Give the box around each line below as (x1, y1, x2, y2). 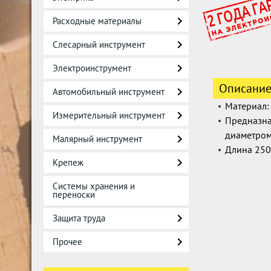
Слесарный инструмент (53, 39, 145, 50)
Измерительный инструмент (53, 109, 165, 121)
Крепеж (53, 157, 83, 168)
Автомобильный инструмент (53, 86, 165, 97)
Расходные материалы (53, 15, 142, 27)
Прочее (53, 236, 82, 247)
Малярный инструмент (53, 133, 142, 145)
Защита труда (53, 212, 105, 224)
